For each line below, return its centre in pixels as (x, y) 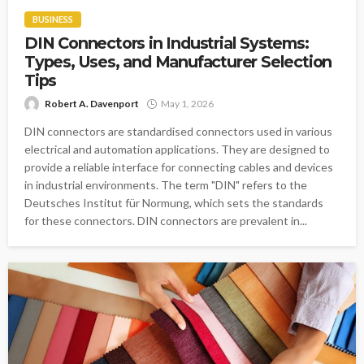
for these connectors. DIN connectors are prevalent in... (166, 221)
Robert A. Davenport (92, 104)
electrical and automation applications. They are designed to (177, 149)
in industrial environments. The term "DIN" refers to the (166, 185)
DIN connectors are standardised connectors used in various (178, 132)
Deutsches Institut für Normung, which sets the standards (174, 203)
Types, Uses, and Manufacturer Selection (178, 62)
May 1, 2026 (187, 104)
